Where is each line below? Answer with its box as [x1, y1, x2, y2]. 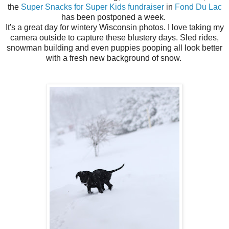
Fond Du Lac [174, 3, 222, 12]
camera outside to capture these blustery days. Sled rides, [10, 33, 219, 42]
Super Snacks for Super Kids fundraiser [20, 3, 164, 12]
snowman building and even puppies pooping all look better [7, 43, 222, 53]
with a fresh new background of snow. [45, 54, 184, 63]
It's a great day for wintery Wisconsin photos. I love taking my [5, 23, 224, 32]
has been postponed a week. [61, 13, 168, 22]
